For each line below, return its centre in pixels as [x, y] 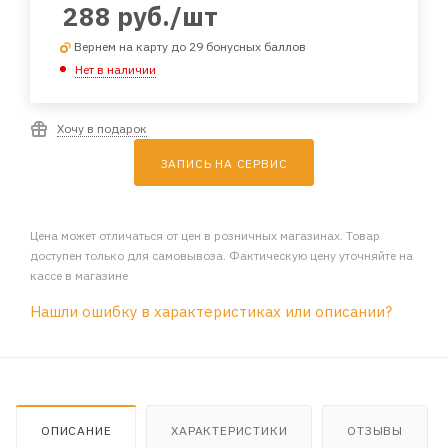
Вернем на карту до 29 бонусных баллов [190, 46]
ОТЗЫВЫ [375, 430]
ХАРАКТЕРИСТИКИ [229, 430]
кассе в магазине [79, 275]
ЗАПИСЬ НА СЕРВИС [224, 163]
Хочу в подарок [102, 128]
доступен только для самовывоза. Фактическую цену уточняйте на [221, 255]
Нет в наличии [115, 69]
